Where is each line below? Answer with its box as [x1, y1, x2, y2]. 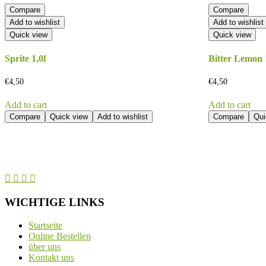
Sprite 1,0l [5, 53, 46, 64]
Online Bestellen [28, 230, 91, 241]
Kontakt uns [28, 252, 74, 262]
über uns [28, 241, 61, 252]
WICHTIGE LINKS [5, 195, 104, 208]
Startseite [28, 220, 62, 230]
